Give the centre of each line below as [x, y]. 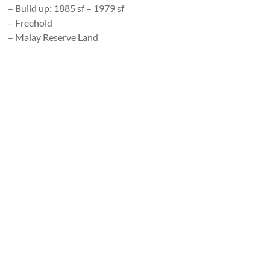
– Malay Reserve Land [53, 37]
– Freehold [30, 23]
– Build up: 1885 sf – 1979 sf [66, 8]
